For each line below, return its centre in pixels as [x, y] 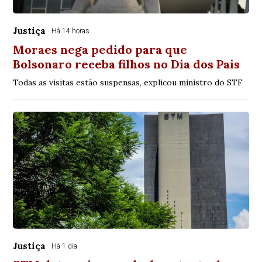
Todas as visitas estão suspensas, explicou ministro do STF [128, 83]
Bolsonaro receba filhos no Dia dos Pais [127, 64]
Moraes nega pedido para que [100, 50]
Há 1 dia [65, 247]
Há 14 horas [71, 31]
